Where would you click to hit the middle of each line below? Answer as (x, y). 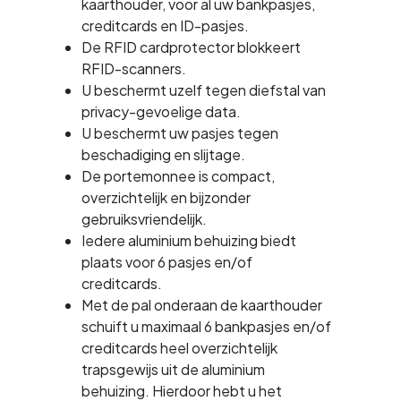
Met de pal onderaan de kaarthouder (201, 305)
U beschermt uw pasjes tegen (179, 133)
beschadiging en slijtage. (163, 155)
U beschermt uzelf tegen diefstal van (203, 90)
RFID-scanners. (133, 69)
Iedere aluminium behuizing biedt (188, 241)
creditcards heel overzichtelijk (179, 348)
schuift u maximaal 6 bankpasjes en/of (206, 327)
